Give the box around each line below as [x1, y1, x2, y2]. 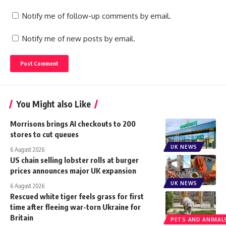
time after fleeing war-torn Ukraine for [10, 202, 141, 212]
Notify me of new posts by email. [22, 34, 135, 44]
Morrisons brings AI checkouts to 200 [10, 119, 136, 129]
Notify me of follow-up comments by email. [22, 11, 171, 21]
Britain [10, 213, 33, 222]
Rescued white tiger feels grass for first [10, 192, 144, 201]
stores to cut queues [10, 130, 79, 139]
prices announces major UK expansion [10, 166, 136, 176]
